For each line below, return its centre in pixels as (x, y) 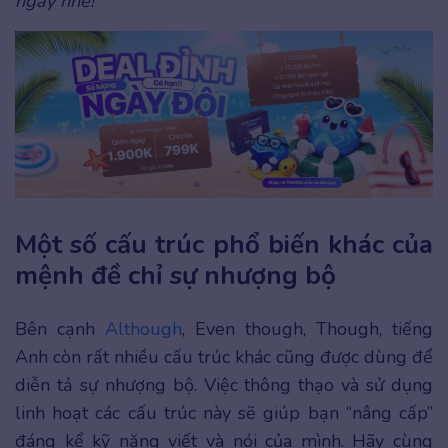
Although (143, 328)
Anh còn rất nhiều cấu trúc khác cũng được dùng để (224, 356)
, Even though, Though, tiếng (307, 328)
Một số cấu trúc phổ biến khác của (224, 244)
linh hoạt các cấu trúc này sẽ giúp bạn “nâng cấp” (224, 412)
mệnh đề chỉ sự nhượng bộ (175, 275)
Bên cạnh (60, 328)
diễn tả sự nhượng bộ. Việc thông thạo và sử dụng (224, 384)
